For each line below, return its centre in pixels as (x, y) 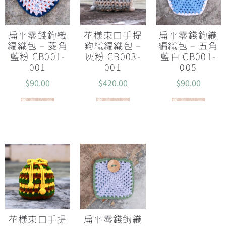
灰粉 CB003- (113, 56)
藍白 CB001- (188, 56)
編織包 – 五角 (188, 45)
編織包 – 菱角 (38, 45)
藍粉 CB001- (38, 56)
